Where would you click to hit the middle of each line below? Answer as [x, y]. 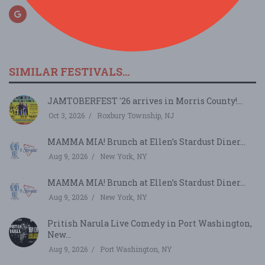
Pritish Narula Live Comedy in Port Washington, [150, 223]
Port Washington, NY [136, 249]
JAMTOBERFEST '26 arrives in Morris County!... [145, 101]
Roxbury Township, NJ [135, 115]
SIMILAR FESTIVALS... [69, 71]
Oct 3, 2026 [67, 115]
